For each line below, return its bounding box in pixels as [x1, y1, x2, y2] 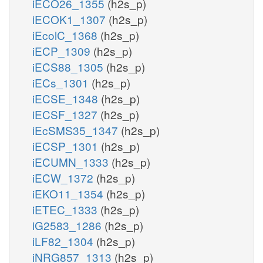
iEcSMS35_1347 [32, 122, 121, 138]
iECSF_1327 [32, 106, 100, 122]
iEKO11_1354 [32, 185, 106, 201]
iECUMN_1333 [32, 153, 112, 170]
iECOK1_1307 [32, 11, 109, 27]
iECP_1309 [32, 42, 93, 59]
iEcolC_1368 [32, 26, 100, 43]
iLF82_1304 [32, 232, 96, 249]
